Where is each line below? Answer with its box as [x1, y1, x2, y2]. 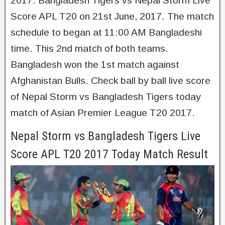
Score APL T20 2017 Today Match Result [11, 147, 208, 161]
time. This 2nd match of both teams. [11, 43, 168, 54]
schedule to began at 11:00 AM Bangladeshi [11, 27, 202, 38]
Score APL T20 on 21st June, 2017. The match [11, 11, 214, 22]
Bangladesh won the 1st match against [11, 59, 179, 70]
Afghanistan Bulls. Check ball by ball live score [11, 75, 210, 86]
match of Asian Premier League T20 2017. [11, 107, 195, 118]
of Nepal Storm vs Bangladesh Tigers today [11, 91, 201, 102]
